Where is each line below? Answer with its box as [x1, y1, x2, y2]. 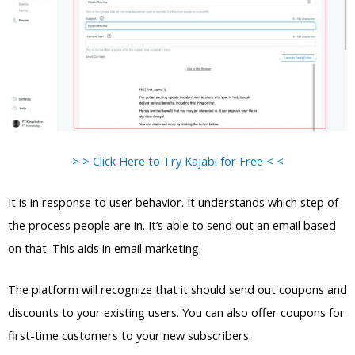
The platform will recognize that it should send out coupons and [8, 281, 347, 298]
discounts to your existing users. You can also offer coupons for [8, 304, 345, 321]
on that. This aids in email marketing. [8, 240, 201, 257]
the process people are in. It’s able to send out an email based [8, 217, 336, 234]
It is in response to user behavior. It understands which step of [8, 194, 338, 211]
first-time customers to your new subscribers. [8, 327, 251, 344]
